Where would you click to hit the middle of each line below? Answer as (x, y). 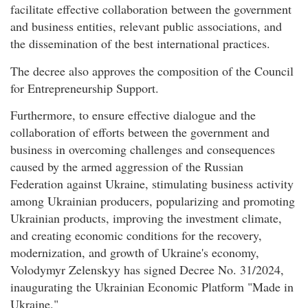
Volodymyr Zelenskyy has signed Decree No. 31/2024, (147, 269)
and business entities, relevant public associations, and (146, 26)
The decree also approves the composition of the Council (152, 70)
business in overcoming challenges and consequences (143, 149)
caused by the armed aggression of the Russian (127, 166)
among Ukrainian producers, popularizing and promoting (153, 200)
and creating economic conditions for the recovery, (136, 235)
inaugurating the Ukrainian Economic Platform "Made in (152, 286)
